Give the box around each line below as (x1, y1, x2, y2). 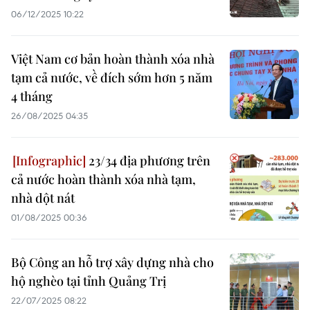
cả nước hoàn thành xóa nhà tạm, (11, 171, 196, 188)
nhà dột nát (11, 190, 75, 206)
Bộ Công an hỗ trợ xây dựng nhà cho (11, 254, 214, 271)
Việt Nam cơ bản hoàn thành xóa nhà (11, 51, 215, 67)
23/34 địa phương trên (86, 152, 210, 169)
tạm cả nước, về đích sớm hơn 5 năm (11, 69, 212, 86)
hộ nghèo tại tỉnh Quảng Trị (11, 273, 166, 289)
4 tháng (11, 88, 53, 104)
